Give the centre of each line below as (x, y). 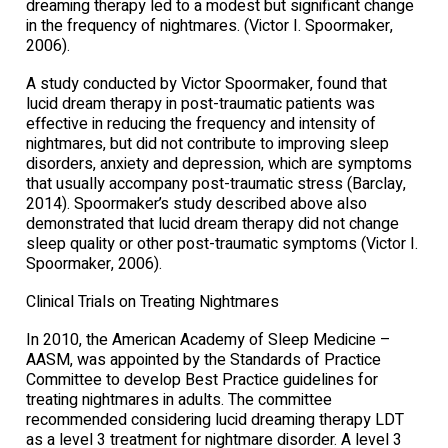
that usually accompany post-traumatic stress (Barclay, (216, 183)
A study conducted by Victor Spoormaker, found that (206, 83)
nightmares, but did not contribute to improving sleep (207, 143)
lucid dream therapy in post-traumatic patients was (200, 103)
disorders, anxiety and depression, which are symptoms (219, 163)
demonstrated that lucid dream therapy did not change (212, 223)
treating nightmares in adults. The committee (179, 399)
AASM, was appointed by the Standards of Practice (203, 359)
